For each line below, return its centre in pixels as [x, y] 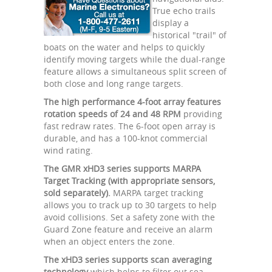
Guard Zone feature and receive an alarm [128, 229]
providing [202, 114]
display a [171, 22]
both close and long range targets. [114, 83]
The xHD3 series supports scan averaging [128, 259]
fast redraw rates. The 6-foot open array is [130, 126]
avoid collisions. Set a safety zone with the [129, 217]
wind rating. [68, 150]
